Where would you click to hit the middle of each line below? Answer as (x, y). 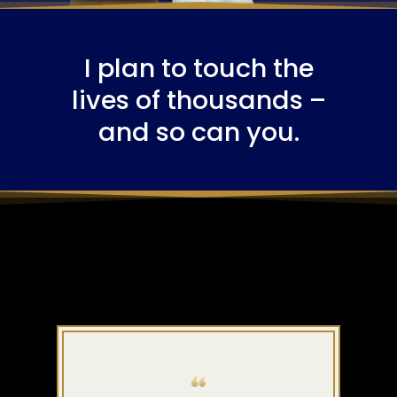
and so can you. (198, 132)
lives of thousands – (198, 101)
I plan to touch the (198, 69)
